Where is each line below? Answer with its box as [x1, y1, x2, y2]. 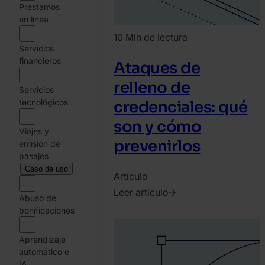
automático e [19, 247, 69, 257]
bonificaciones [19, 205, 75, 215]
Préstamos [19, 2, 60, 12]
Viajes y [19, 126, 49, 136]
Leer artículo [114, 186, 169, 199]
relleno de [114, 77, 190, 98]
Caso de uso [25, 164, 68, 173]
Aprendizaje [19, 234, 66, 244]
